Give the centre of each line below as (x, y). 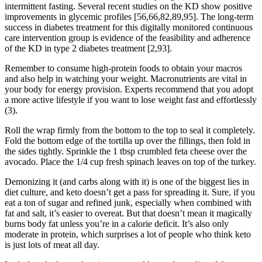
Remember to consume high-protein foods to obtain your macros (123, 68)
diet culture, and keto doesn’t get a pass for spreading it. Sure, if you (130, 192)
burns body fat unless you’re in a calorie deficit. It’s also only (117, 223)
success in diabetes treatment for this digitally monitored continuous (129, 27)
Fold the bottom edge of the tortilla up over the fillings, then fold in (127, 140)
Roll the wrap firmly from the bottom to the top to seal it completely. (130, 130)
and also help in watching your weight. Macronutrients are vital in (126, 78)
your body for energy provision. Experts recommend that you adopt (129, 89)
